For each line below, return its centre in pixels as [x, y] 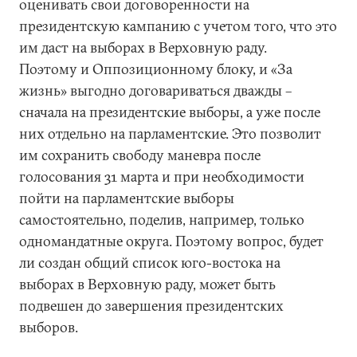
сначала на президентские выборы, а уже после [170, 112]
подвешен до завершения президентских [151, 306]
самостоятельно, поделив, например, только [162, 220]
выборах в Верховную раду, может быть [147, 284]
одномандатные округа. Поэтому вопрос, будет [171, 241]
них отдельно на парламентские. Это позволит [170, 133]
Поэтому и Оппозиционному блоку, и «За [156, 69]
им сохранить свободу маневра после [140, 155]
